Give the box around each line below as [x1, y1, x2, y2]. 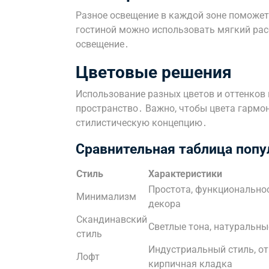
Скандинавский [76, 214, 147, 225]
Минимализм [76, 191, 136, 202]
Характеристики [148, 168, 222, 180]
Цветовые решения [76, 62, 232, 82]
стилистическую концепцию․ [76, 117, 207, 128]
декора [148, 198, 181, 210]
